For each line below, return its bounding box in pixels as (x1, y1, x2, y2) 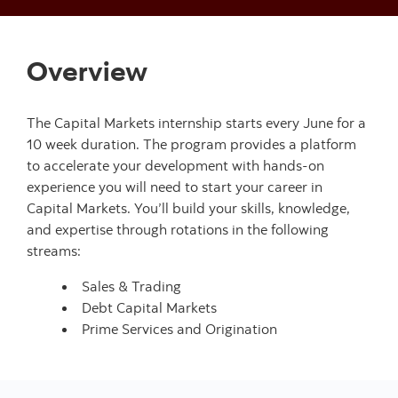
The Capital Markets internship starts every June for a (27, 114, 366, 131)
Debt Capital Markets (82, 298, 217, 316)
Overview (27, 53, 147, 87)
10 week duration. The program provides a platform (27, 135, 356, 153)
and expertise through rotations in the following (27, 220, 329, 238)
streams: (27, 242, 81, 259)
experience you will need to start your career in (27, 178, 322, 195)
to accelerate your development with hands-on (27, 156, 324, 174)
